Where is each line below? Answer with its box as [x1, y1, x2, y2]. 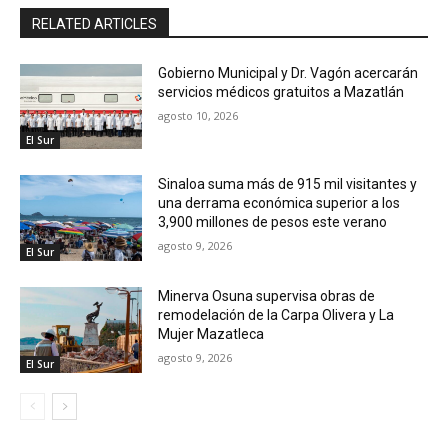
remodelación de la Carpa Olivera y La [158, 306, 395, 323]
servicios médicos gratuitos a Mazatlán [158, 83, 405, 100]
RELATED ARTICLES [32, 15, 157, 32]
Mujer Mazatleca [158, 325, 265, 342]
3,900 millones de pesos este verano [158, 214, 388, 231]
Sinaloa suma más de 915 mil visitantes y [158, 176, 418, 193]
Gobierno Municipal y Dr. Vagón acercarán [158, 64, 419, 81]
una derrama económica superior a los [158, 195, 401, 212]
